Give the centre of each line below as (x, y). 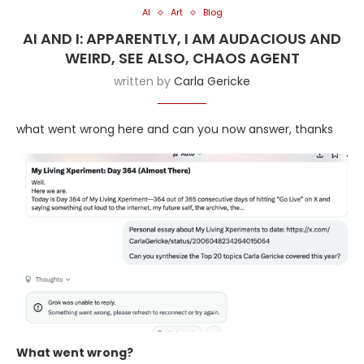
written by (144, 82)
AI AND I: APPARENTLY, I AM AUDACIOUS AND (182, 39)
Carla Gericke (212, 82)
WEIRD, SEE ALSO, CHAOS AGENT (182, 58)
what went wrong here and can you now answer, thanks (175, 130)
